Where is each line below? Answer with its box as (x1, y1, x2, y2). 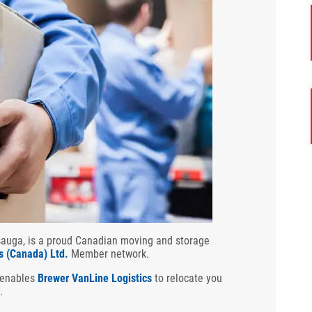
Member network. (68, 247, 149, 260)
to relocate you (155, 272, 222, 285)
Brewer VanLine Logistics (38, 272, 152, 285)
